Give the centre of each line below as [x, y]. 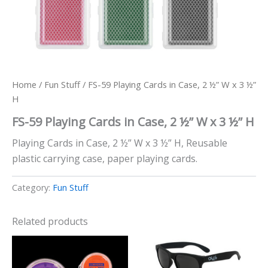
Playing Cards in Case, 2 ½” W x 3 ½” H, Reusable [120, 143]
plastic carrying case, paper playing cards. [105, 158]
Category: [32, 188]
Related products [50, 222]
